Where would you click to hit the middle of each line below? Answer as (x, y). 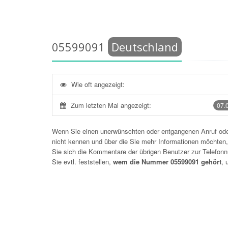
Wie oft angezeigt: (98, 84)
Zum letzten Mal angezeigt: (111, 105)
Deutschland (145, 47)
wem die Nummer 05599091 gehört (167, 162)
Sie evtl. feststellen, (82, 162)
